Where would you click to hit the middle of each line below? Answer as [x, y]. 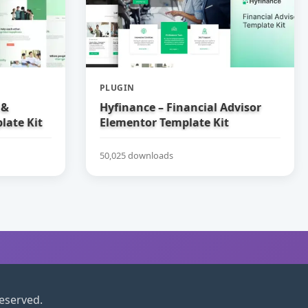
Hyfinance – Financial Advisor [180, 108]
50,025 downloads [136, 155]
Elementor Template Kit [164, 123]
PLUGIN [117, 88]
